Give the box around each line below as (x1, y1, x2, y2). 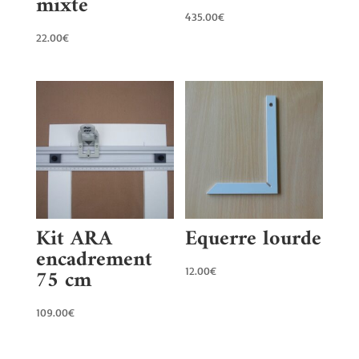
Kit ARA (35, 221, 112, 258)
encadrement (35, 242, 152, 279)
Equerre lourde (185, 221, 322, 258)
